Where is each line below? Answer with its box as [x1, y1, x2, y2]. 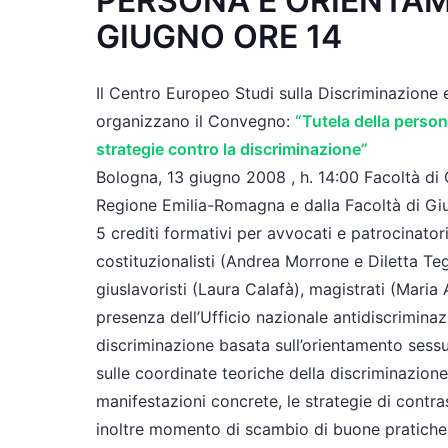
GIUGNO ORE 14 [96, 17, 342, 56]
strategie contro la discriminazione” [96, 139, 368, 159]
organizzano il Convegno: [96, 111, 295, 131]
